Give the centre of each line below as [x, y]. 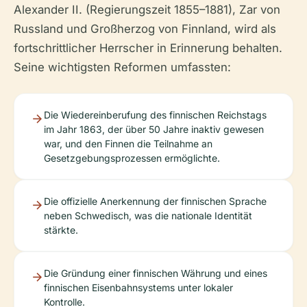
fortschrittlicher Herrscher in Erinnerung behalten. [148, 48]
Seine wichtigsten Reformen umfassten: [122, 67]
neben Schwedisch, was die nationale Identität [148, 215]
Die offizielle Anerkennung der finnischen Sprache [155, 201]
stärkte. [61, 230]
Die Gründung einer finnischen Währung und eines [156, 273]
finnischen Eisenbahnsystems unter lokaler [138, 287]
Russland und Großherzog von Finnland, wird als [145, 28]
